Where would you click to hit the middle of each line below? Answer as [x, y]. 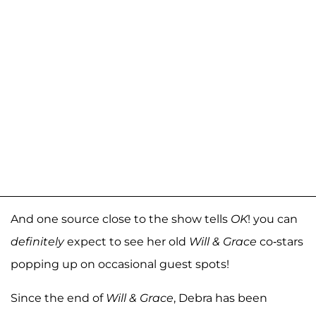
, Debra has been [220, 298]
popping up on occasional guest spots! [120, 264]
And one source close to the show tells [121, 219]
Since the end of [58, 298]
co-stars [280, 241]
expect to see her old [127, 241]
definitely [37, 241]
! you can [273, 219]
